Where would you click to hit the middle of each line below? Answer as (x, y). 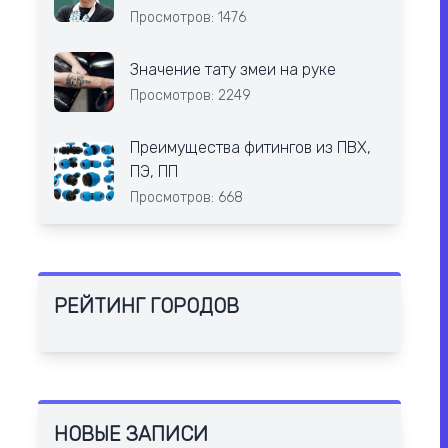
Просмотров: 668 (186, 197)
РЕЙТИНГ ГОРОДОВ (146, 306)
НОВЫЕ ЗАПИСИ (130, 434)
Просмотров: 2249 (190, 95)
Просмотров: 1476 (187, 17)
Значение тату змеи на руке (232, 69)
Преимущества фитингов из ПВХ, (250, 147)
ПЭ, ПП (153, 171)
